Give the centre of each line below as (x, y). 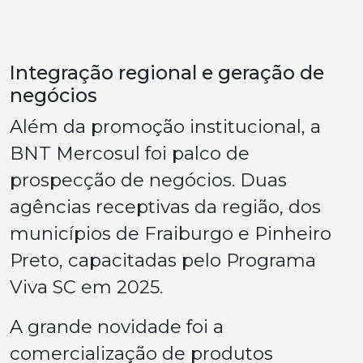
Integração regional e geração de (167, 72)
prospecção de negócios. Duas (148, 179)
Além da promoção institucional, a (165, 126)
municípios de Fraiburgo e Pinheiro (171, 233)
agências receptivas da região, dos (165, 206)
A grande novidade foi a (117, 326)
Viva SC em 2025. (86, 286)
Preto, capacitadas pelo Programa (163, 260)
